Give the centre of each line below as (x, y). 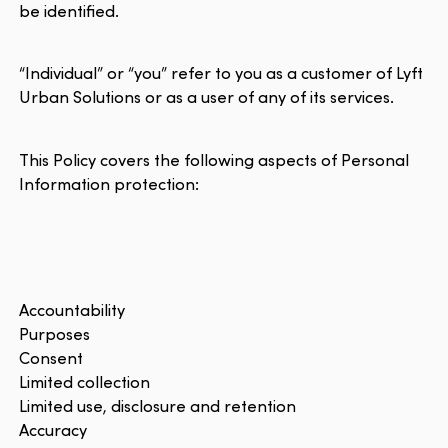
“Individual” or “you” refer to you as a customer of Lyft (221, 73)
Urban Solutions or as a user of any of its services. (207, 97)
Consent (51, 357)
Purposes (55, 333)
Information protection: (109, 183)
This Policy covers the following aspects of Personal (214, 159)
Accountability (72, 309)
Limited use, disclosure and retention (158, 405)
